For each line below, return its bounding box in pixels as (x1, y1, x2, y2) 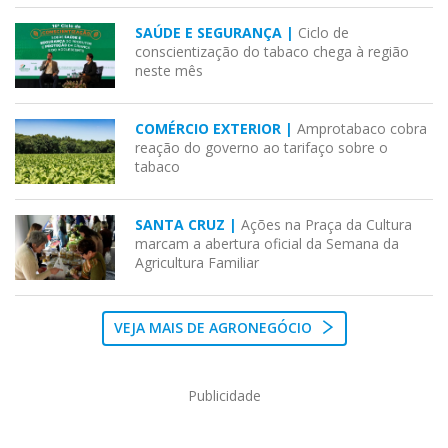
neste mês (135, 61, 203, 81)
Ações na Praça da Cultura (241, 215, 412, 235)
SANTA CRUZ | (135, 215, 241, 235)
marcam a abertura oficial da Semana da (135, 234, 399, 254)
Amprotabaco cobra (297, 119, 427, 139)
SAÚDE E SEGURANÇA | (135, 23, 298, 43)
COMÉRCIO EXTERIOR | (135, 119, 297, 139)
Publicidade (187, 386, 261, 406)
